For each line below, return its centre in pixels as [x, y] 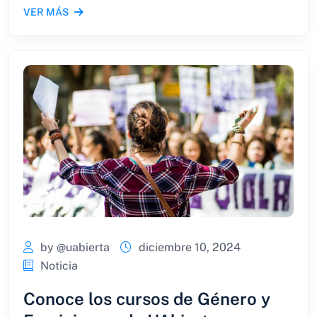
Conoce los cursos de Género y [147, 298]
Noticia [59, 265]
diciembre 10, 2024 [190, 247]
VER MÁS [46, 12]
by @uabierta [75, 247]
